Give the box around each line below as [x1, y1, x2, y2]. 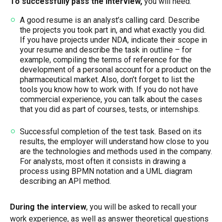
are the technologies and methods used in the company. [20, 146, 212, 156]
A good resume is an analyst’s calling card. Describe [20, 15, 200, 25]
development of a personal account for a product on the [20, 64, 211, 74]
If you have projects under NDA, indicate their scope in [20, 35, 207, 45]
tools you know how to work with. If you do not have [20, 84, 198, 94]
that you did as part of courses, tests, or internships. [20, 104, 200, 114]
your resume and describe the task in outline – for [20, 45, 192, 55]
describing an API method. [20, 176, 111, 186]
